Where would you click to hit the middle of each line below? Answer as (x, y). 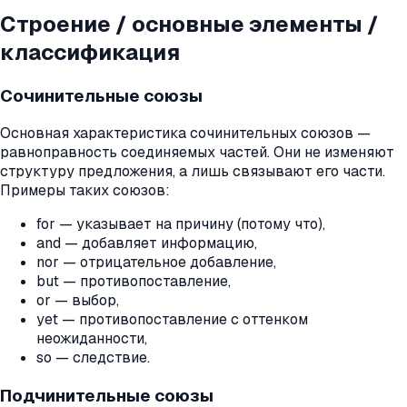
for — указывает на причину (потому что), (181, 224)
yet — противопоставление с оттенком (172, 320)
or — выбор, (78, 301)
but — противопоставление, (134, 282)
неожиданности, (92, 339)
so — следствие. (93, 358)
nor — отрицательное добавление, (156, 263)
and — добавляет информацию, (147, 243)
